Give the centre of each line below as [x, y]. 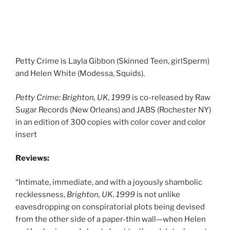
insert [26, 134]
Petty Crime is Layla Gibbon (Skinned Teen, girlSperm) [112, 61]
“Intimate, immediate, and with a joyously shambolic [109, 182]
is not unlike [158, 194]
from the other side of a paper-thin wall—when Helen [111, 219]
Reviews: [32, 158]
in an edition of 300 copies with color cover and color [111, 122]
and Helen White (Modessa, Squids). [81, 73]
